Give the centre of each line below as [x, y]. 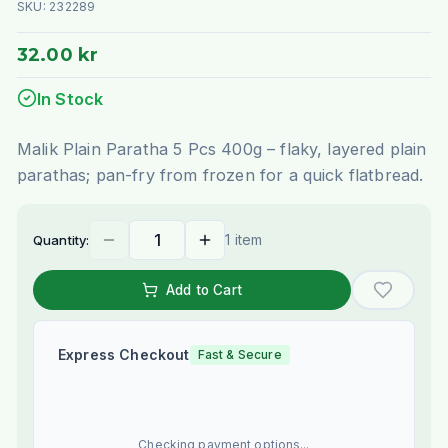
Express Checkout [123, 355]
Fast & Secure [239, 355]
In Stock [70, 99]
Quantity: [61, 240]
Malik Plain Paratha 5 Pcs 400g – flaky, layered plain [221, 149]
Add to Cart [204, 290]
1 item [244, 240]
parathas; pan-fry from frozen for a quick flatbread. [220, 175]
